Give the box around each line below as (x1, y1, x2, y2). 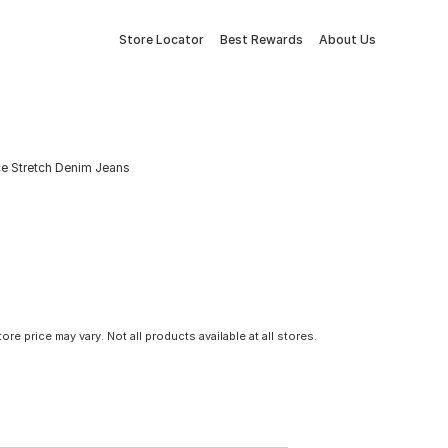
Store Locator (119, 32, 204, 47)
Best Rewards (220, 32, 303, 47)
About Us (319, 32, 376, 47)
